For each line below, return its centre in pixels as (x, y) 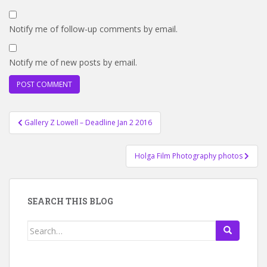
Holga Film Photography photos (190, 156)
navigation (48, 134)
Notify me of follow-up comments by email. (93, 29)
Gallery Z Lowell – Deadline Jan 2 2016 (88, 122)
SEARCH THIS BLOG (70, 201)
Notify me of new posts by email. (73, 62)
